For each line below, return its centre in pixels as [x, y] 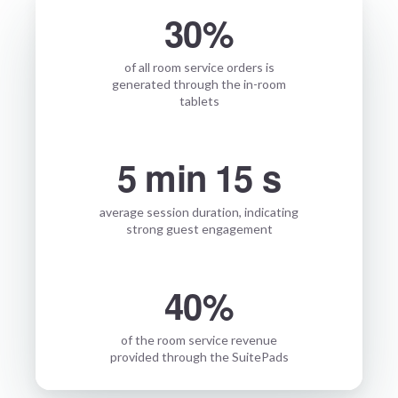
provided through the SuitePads [199, 357]
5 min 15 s [199, 177]
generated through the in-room [199, 84]
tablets [199, 101]
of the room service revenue [199, 340]
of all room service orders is [199, 67]
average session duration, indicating [199, 212]
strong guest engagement [199, 229]
